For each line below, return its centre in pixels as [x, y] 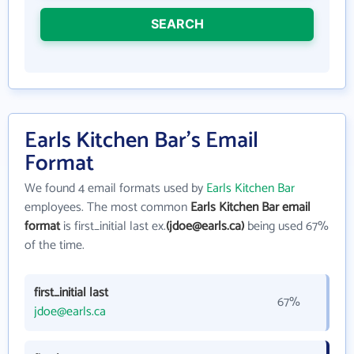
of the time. [55, 245]
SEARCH [177, 24]
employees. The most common [107, 207]
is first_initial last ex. [113, 226]
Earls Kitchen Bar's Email [141, 141]
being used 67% [286, 226]
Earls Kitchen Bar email [250, 207]
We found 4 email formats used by [115, 188]
